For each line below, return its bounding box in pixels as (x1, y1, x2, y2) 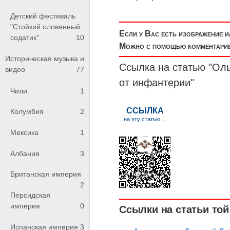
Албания (10, 149, 40, 158)
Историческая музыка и (5, 54, 84, 63)
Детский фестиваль (10, 11, 75, 20)
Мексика (10, 128, 39, 137)
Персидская (10, 190, 50, 199)
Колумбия (10, 107, 44, 116)
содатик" (10, 33, 39, 42)
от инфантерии (119, 76, 191, 88)
